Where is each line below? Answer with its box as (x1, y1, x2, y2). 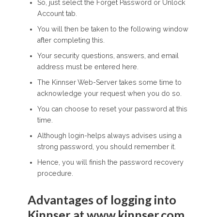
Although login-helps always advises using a (37, 132, 182, 140)
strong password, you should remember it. (37, 143, 176, 151)
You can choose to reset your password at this (37, 105, 187, 113)
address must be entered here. (37, 63, 139, 71)
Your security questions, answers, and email (37, 52, 179, 60)
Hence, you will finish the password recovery (37, 158, 184, 167)
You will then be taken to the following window (37, 25, 188, 33)
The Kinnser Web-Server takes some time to (37, 78, 182, 87)
